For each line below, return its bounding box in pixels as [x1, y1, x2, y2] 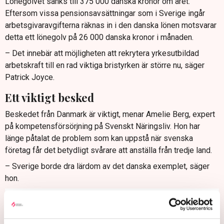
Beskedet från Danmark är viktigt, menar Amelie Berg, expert [5, 109, 215, 119]
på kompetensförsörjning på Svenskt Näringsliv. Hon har [5, 121, 200, 131]
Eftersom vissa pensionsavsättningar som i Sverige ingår [5, 8, 205, 18]
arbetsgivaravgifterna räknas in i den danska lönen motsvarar [5, 20, 216, 30]
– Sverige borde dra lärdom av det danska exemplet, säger [5, 161, 209, 171]
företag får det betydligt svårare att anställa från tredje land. [5, 145, 212, 155]
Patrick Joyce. [5, 72, 54, 82]
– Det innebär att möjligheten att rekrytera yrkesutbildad [5, 48, 199, 58]
